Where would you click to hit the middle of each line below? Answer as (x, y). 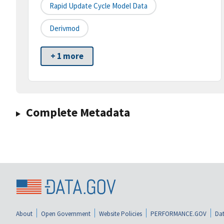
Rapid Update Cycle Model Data (98, 6)
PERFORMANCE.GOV (178, 213)
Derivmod (64, 28)
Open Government (66, 213)
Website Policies (120, 213)
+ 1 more (67, 56)
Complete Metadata (78, 112)
